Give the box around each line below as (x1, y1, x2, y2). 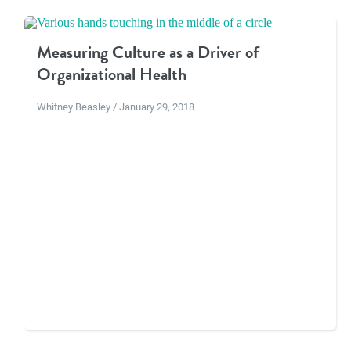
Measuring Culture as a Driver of (36, 39, 259, 66)
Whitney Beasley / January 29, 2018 (36, 100, 194, 114)
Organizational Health (36, 61, 186, 88)
